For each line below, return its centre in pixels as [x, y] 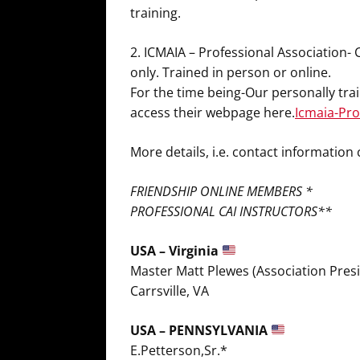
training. [155, 12]
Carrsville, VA [170, 290]
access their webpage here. [213, 112]
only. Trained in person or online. [231, 72]
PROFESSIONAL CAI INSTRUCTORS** [231, 211]
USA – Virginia [176, 250]
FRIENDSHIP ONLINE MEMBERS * [221, 191]
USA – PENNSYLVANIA [200, 330]
